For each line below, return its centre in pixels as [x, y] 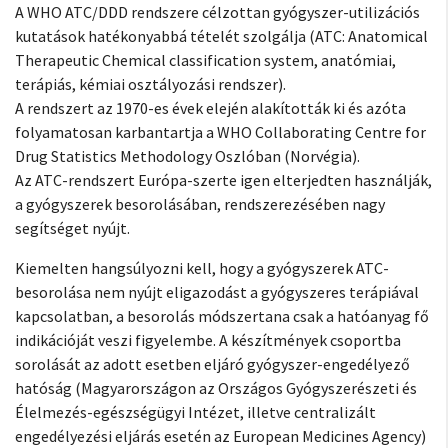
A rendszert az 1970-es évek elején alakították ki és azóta [210, 108]
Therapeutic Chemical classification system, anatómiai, [205, 60]
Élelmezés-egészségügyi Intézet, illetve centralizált [195, 412]
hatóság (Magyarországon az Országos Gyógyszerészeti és [216, 388]
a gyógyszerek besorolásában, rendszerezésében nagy [200, 204]
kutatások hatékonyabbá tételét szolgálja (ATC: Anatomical [221, 36]
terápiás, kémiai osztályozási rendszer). [150, 84]
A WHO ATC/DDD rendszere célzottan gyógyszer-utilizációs [217, 12]
